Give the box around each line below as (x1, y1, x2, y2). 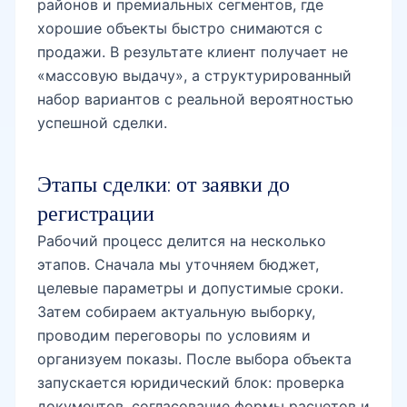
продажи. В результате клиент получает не (37, 43, 348, 62)
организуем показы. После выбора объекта (37, 350, 352, 369)
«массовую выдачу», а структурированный (37, 66, 352, 85)
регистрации (37, 200, 154, 230)
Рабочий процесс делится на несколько (37, 232, 326, 251)
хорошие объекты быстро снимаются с (37, 19, 323, 38)
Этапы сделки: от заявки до (37, 171, 290, 201)
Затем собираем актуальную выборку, (37, 303, 315, 322)
